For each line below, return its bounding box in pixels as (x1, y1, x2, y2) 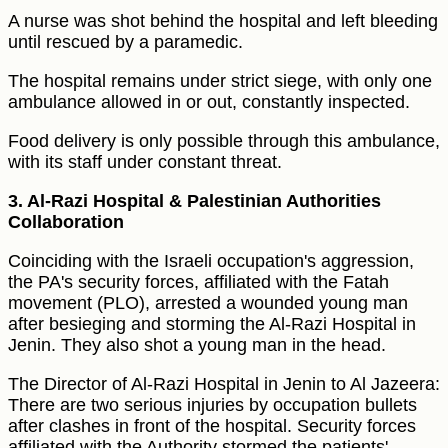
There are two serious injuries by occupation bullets (8, 395, 417, 416)
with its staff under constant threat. (8, 152, 282, 173)
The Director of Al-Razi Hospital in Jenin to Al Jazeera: (8, 374, 440, 395)
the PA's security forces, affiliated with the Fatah (8, 272, 389, 293)
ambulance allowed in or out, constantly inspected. (8, 92, 410, 113)
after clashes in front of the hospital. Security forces (8, 416, 416, 437)
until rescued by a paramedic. (8, 32, 243, 53)
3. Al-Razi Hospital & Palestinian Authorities (8, 191, 381, 212)
